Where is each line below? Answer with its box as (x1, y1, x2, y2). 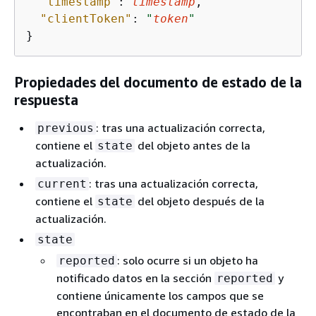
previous (37, 121, 94, 135)
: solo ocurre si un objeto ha (117, 253, 258, 267)
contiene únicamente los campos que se (56, 288, 264, 303)
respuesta (14, 91, 78, 108)
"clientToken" (40, 11, 132, 25)
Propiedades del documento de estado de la (14, 73, 302, 90)
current (37, 176, 87, 190)
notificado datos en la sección (56, 270, 214, 285)
